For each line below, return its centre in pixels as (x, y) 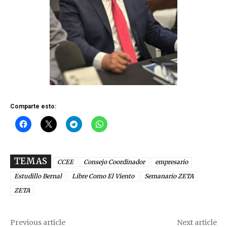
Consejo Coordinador (114, 162)
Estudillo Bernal (38, 176)
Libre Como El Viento (103, 176)
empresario (172, 162)
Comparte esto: (33, 107)
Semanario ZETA (169, 176)
